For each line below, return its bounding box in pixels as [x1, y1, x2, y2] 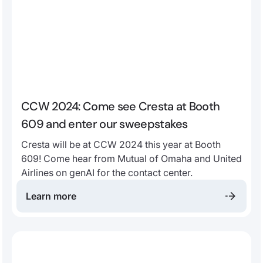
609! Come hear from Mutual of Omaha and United [21, 152, 242, 164]
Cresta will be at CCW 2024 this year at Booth [21, 138, 221, 150]
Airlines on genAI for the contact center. [21, 166, 193, 178]
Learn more [26, 190, 76, 202]
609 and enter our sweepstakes [21, 116, 188, 131]
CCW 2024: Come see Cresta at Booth [21, 98, 220, 114]
